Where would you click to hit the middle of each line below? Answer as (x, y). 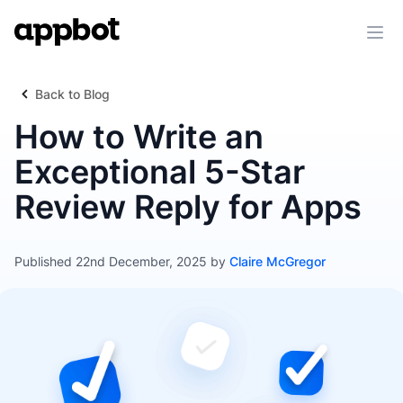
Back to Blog (72, 94)
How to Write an (139, 137)
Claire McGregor (278, 261)
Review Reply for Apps (188, 207)
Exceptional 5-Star (160, 172)
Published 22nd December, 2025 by (122, 261)
